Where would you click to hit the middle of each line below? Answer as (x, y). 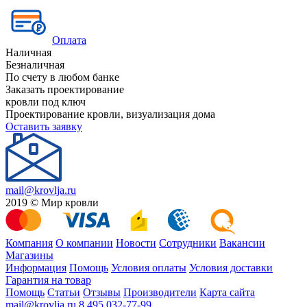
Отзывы (102, 292)
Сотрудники (188, 243)
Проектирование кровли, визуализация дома (110, 114)
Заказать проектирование (65, 89)
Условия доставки (231, 267)
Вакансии (242, 243)
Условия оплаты (149, 267)
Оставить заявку (44, 126)
